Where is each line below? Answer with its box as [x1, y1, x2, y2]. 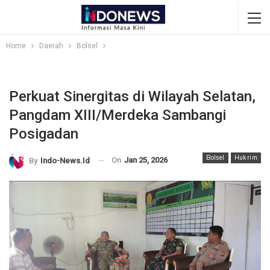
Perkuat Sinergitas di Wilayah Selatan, [9, 88, 256, 105]
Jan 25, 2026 [124, 155, 168, 165]
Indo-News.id [40, 155, 90, 165]
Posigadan [9, 125, 78, 142]
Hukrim [234, 154, 257, 161]
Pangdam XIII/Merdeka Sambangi [9, 107, 226, 124]
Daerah [39, 42, 63, 50]
